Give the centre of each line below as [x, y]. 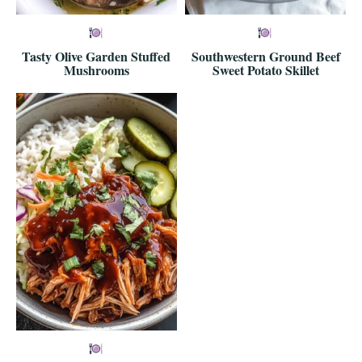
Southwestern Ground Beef [265, 57]
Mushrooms [96, 70]
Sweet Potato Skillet [265, 70]
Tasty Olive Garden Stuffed [97, 57]
